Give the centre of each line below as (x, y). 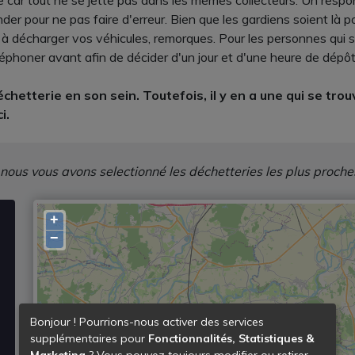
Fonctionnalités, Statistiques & (231, 338)
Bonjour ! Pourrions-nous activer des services (147, 321)
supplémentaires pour (89, 338)
